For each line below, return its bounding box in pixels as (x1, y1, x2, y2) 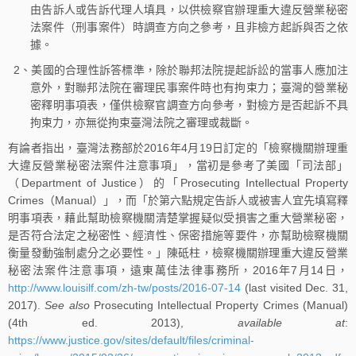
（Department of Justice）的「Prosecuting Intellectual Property (8, 176, 348, 189)
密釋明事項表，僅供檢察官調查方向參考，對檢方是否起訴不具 (30, 98, 348, 111)
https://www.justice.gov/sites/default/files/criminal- (8, 333, 254, 346)
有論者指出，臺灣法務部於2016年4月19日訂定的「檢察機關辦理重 (8, 141, 348, 154)
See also (44, 298, 90, 311)
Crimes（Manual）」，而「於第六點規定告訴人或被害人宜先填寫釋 (8, 193, 348, 207)
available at (237, 315, 345, 329)
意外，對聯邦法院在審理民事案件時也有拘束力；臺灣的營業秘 (30, 80, 348, 94)
